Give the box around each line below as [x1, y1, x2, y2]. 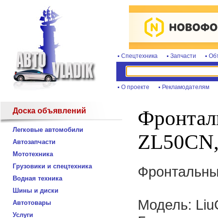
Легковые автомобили [13, 126, 83, 133]
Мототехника [13, 150, 53, 158]
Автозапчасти [13, 138, 55, 145]
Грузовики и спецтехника [13, 163, 92, 170]
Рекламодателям [162, 84, 209, 91]
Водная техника [13, 175, 62, 182]
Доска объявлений [13, 107, 86, 115]
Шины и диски [13, 187, 58, 194]
